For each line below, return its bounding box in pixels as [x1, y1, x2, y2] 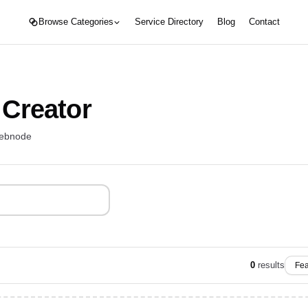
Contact [248, 16, 280, 27]
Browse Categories [38, 16, 113, 27]
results [258, 260, 285, 270]
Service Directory [134, 16, 203, 27]
